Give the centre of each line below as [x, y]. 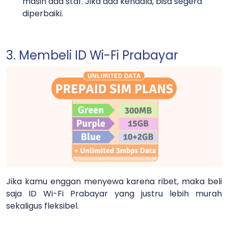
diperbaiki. [44, 13]
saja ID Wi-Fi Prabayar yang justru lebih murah [114, 194]
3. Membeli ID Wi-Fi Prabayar [92, 55]
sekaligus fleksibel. [44, 206]
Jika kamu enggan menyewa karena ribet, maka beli [114, 182]
